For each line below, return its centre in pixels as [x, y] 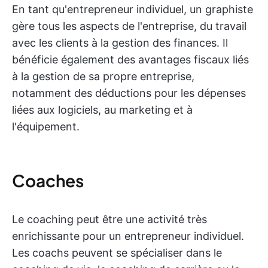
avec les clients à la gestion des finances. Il [120, 43]
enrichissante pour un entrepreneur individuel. [128, 236]
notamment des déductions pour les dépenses [129, 93]
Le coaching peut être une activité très [109, 219]
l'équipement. [46, 127]
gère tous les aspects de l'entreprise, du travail [129, 26]
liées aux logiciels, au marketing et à [102, 110]
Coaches [48, 180]
